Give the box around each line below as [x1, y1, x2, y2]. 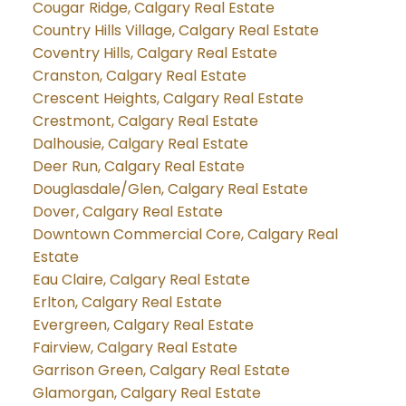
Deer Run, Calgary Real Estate [32, 155, 245, 177]
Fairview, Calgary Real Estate [32, 336, 237, 358]
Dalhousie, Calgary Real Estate [32, 132, 248, 154]
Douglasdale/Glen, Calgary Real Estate [32, 178, 308, 199]
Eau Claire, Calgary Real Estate [32, 268, 250, 290]
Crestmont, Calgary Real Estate [32, 110, 258, 131]
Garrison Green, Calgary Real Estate [32, 359, 290, 381]
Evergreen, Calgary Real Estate [32, 314, 254, 335]
